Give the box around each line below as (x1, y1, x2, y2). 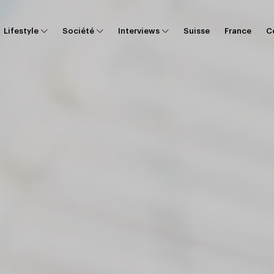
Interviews (118, 26, 160, 35)
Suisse (183, 26, 210, 35)
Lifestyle (4, 26, 39, 35)
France (224, 26, 251, 35)
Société (62, 26, 94, 35)
